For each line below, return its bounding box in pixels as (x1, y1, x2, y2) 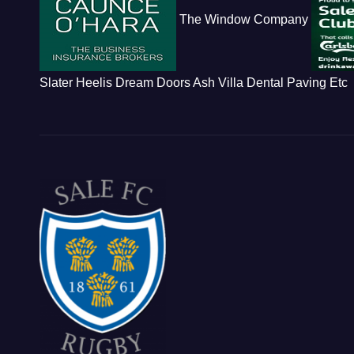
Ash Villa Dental (193, 75, 287, 89)
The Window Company (179, 13, 311, 27)
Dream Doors (115, 75, 193, 89)
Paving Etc (287, 75, 348, 89)
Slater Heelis (40, 75, 115, 89)
